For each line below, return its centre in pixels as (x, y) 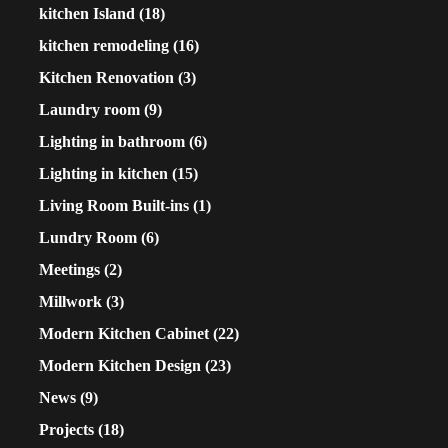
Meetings (69, 270)
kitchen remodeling (104, 46)
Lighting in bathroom (112, 142)
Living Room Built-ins (114, 206)
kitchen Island (87, 14)
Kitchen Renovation (106, 78)
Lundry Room (88, 238)
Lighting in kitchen (103, 174)
